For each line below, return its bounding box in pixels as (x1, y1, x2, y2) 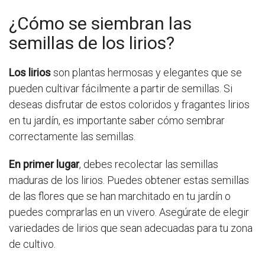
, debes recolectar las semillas (79, 158, 218, 171)
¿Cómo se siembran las (9, 13, 192, 34)
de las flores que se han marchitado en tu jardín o (9, 190, 231, 203)
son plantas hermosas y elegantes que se (51, 66, 242, 79)
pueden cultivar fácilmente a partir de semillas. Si (9, 82, 232, 95)
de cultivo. (9, 238, 56, 251)
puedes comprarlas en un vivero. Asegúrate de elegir (9, 206, 249, 219)
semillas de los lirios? (9, 33, 174, 54)
